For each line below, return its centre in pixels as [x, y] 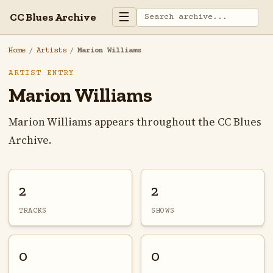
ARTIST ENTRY [41, 73]
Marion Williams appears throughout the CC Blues [135, 122]
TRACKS [33, 211]
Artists [51, 51]
